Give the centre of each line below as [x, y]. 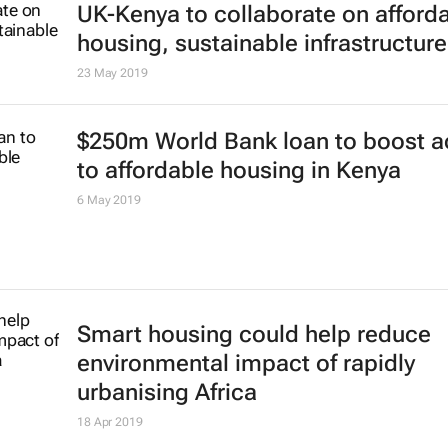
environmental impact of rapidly [245, 364]
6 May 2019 [108, 200]
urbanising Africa [166, 393]
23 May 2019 [112, 73]
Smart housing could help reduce [253, 335]
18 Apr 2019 [109, 422]
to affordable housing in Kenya [238, 170]
